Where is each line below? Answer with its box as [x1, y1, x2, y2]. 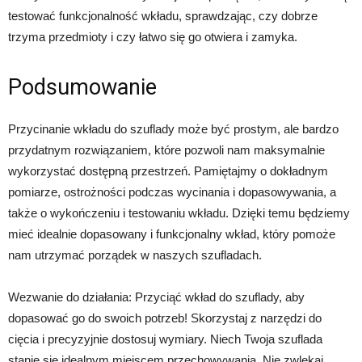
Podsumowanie [8, 74, 157, 101]
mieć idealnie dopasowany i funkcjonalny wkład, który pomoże [8, 227, 335, 242]
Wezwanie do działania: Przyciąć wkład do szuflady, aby [8, 290, 305, 305]
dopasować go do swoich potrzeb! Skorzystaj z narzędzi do [8, 311, 322, 326]
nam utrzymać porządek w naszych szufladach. [8, 248, 262, 263]
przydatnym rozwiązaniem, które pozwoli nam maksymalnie [8, 143, 325, 158]
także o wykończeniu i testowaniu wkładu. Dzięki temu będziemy [8, 206, 350, 221]
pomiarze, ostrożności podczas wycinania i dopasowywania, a [8, 185, 336, 200]
